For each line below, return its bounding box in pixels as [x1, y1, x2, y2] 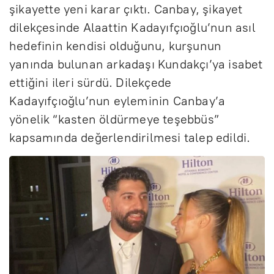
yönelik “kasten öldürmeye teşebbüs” [9, 111, 220, 127]
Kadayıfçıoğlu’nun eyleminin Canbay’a [9, 93, 226, 108]
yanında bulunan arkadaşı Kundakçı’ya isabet [9, 56, 263, 72]
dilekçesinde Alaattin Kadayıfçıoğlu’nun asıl [9, 20, 256, 35]
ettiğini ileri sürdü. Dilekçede [9, 75, 172, 90]
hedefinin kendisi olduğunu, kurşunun [9, 38, 222, 53]
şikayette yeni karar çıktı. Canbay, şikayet [9, 1, 243, 17]
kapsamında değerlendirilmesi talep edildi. [9, 130, 251, 145]
